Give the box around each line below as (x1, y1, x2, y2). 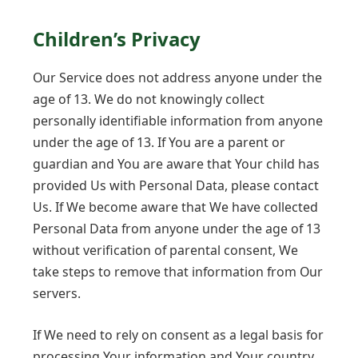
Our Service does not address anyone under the (33, 69, 322, 86)
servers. (33, 284, 81, 302)
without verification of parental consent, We (33, 241, 298, 259)
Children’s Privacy (33, 26, 201, 53)
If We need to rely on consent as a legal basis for (33, 325, 324, 344)
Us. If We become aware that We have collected (33, 198, 318, 216)
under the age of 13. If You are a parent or (33, 133, 285, 151)
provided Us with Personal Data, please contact (33, 177, 319, 194)
